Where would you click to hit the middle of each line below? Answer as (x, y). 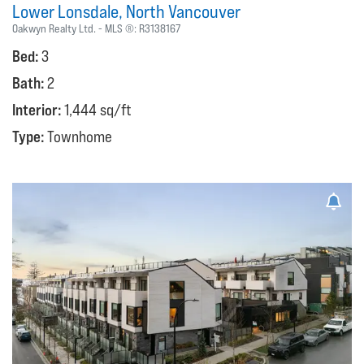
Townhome (80, 136)
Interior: (38, 109)
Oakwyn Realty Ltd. (54, 28)
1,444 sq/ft (98, 109)
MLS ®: (122, 28)
